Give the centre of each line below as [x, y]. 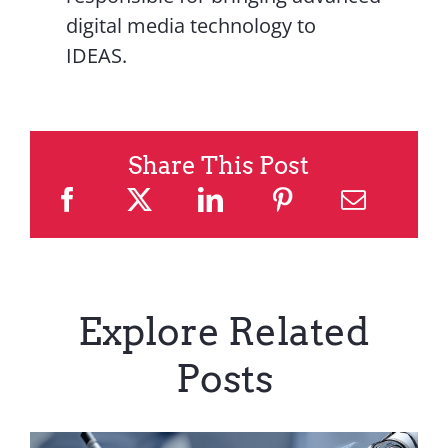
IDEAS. [97, 56]
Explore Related [224, 331]
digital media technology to [191, 26]
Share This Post [218, 166]
